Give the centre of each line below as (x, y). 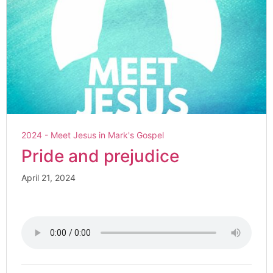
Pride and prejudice (100, 156)
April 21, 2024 (48, 178)
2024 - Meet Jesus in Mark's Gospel (93, 135)
